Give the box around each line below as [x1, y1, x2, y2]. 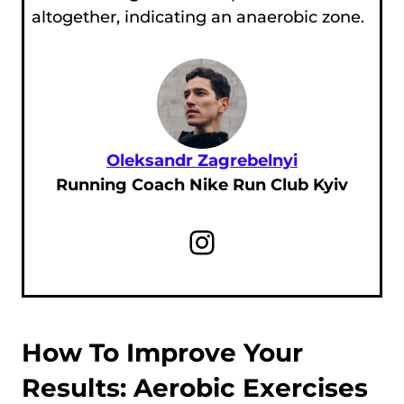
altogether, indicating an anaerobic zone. [31, 7, 364, 28]
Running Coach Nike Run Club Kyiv [56, 175, 348, 196]
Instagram [185, 221, 219, 262]
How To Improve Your [22, 336, 303, 368]
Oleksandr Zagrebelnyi [106, 151, 298, 171]
